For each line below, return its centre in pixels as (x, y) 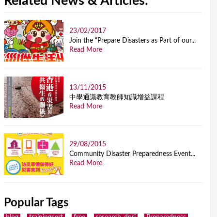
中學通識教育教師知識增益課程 (117, 98)
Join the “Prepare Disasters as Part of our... (133, 41)
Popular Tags (36, 203)
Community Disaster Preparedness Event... (132, 154)
